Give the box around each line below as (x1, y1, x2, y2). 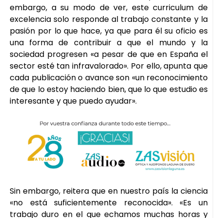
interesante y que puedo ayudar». (10, 95, 137, 107)
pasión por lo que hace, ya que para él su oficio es (10, 25, 208, 36)
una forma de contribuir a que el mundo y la (10, 36, 208, 48)
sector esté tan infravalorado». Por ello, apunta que (10, 60, 208, 72)
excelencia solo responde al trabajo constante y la (10, 13, 208, 25)
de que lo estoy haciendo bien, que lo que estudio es (10, 83, 208, 95)
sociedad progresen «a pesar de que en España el (10, 48, 208, 60)
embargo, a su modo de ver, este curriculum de (10, 1, 208, 13)
